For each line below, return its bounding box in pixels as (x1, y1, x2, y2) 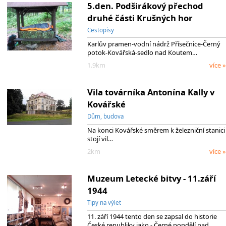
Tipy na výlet (87, 198, 121, 206)
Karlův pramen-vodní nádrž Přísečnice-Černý (87, 39, 220, 49)
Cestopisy (87, 26, 114, 34)
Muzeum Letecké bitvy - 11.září (87, 172, 216, 184)
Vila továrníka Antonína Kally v (87, 86, 214, 98)
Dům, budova (87, 112, 124, 120)
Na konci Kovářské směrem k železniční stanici (87, 126, 225, 135)
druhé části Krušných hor (87, 12, 193, 24)
